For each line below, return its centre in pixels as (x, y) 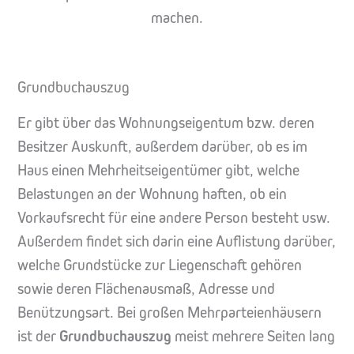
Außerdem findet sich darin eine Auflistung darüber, (177, 241)
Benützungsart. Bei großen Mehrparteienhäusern (169, 312)
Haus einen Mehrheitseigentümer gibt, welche (158, 170)
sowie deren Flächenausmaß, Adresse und (146, 288)
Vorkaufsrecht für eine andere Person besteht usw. (174, 217)
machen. (177, 17)
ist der (38, 336)
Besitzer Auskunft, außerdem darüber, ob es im (162, 146)
